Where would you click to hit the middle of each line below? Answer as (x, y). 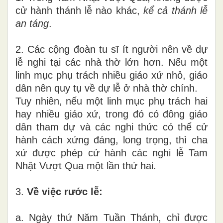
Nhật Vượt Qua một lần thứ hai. (86, 166)
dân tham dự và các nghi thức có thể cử (111, 127)
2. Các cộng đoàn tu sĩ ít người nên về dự (111, 49)
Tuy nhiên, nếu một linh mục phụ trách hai (111, 101)
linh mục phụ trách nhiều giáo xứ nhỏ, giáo (111, 75)
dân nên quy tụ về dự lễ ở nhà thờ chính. (107, 88)
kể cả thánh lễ (175, 10)
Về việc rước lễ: (65, 191)
